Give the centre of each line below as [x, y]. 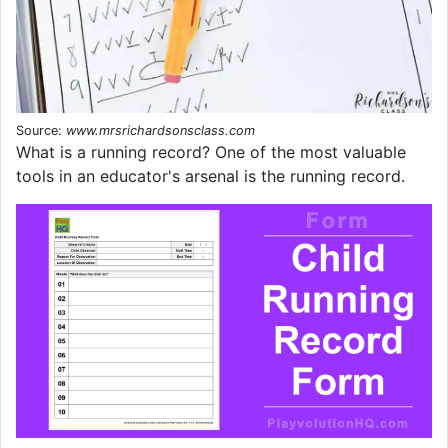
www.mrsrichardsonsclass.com [160, 130]
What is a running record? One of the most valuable [211, 151]
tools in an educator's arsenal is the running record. [210, 175]
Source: [41, 130]
